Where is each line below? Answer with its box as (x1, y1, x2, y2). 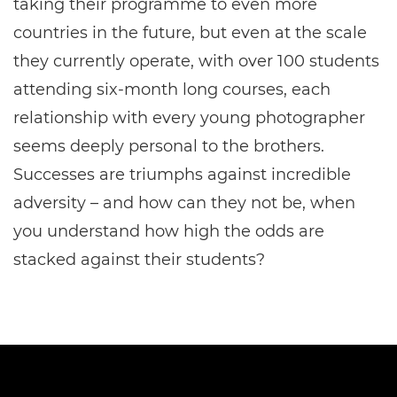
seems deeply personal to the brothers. (13, 136, 324, 156)
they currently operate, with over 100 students (13, 51, 379, 71)
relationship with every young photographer (13, 108, 365, 128)
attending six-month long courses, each (13, 80, 331, 99)
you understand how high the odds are (13, 222, 324, 241)
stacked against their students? (13, 250, 265, 269)
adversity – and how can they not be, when (13, 193, 355, 213)
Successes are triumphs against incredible (13, 165, 351, 184)
